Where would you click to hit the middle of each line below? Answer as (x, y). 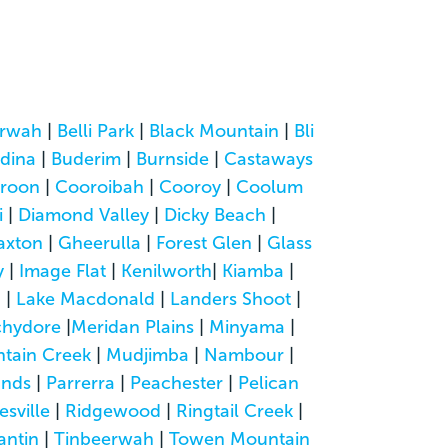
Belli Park (95, 130)
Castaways (268, 158)
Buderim (86, 158)
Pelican (268, 382)
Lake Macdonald (85, 298)
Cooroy (190, 186)
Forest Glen (204, 242)
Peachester (176, 382)
